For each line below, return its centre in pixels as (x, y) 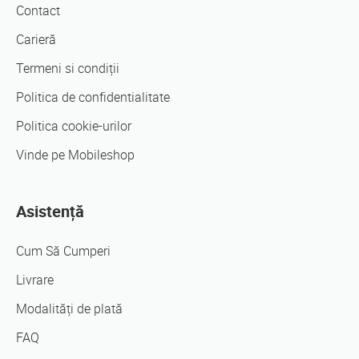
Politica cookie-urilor (74, 126)
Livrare (35, 280)
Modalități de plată (69, 309)
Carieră (36, 39)
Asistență (50, 211)
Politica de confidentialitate (93, 97)
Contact (38, 10)
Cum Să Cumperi (63, 251)
